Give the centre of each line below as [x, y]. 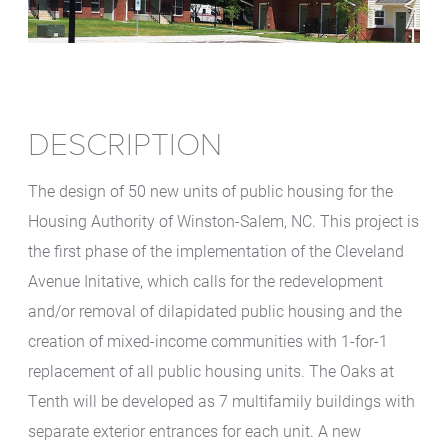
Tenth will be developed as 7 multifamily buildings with [221, 400]
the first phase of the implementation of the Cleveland [215, 250]
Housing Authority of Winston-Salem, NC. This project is [223, 220]
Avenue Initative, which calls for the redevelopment [205, 280]
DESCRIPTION [124, 144]
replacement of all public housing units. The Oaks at [210, 370]
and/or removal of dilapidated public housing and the [214, 310]
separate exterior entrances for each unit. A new [194, 430]
